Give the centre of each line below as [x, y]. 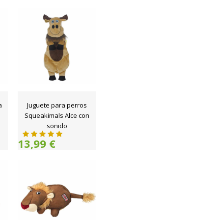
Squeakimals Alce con [57, 115]
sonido [57, 126]
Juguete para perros [57, 105]
